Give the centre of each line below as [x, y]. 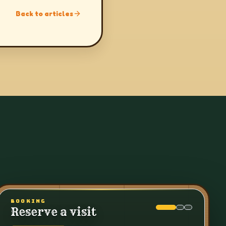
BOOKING [29, 201]
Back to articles [44, 13]
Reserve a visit [53, 212]
